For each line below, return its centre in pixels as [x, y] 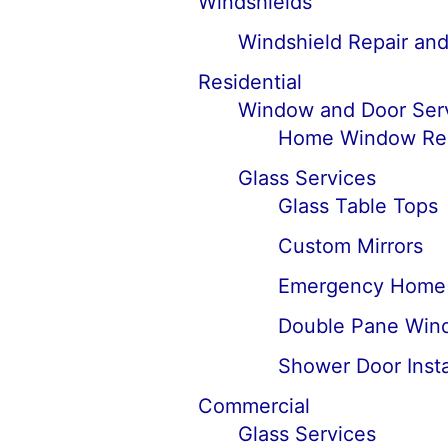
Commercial [253, 406]
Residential [249, 82]
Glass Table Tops [357, 206]
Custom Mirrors [350, 246]
